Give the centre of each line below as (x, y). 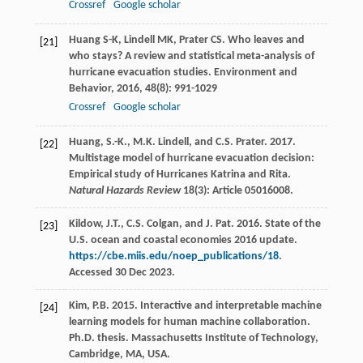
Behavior (90, 89)
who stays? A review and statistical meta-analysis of (191, 57)
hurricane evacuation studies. (141, 73)
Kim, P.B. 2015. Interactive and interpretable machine (195, 306)
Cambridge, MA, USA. (119, 355)
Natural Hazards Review (124, 191)
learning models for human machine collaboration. (189, 322)
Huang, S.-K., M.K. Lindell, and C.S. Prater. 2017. (182, 143)
